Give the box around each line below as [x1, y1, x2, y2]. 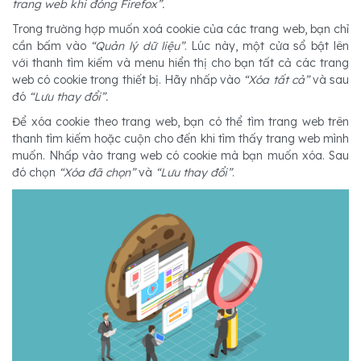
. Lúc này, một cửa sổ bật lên [184, 39, 350, 54]
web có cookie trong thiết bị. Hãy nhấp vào [12, 73, 241, 88]
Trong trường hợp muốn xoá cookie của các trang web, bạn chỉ [12, 22, 349, 37]
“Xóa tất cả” [240, 73, 309, 88]
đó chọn [12, 165, 59, 180]
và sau [309, 73, 350, 88]
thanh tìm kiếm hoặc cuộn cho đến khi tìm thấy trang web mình [12, 131, 349, 147]
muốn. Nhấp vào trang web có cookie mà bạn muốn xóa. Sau [12, 148, 349, 164]
